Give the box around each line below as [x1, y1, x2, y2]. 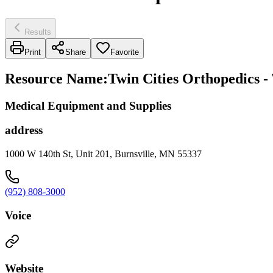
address [5, 124, 43, 137]
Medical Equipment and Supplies [5, 99, 171, 112]
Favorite [110, 47, 139, 57]
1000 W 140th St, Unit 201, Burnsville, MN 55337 [5, 149, 202, 160]
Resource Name [5, 70, 103, 87]
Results [24, 27, 51, 37]
